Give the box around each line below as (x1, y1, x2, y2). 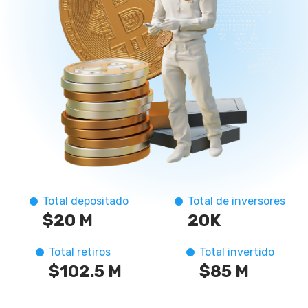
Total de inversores (188, 194, 285, 208)
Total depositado (42, 194, 129, 208)
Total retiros (49, 245, 111, 258)
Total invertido (199, 245, 274, 258)
